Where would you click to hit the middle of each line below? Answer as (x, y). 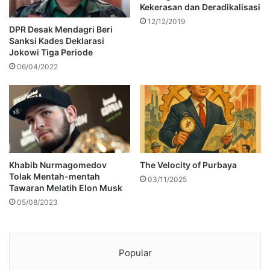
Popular (135, 253)
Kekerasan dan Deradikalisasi (200, 7)
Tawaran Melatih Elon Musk (66, 188)
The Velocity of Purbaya (188, 165)
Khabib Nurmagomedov (58, 165)
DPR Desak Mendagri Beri (61, 30)
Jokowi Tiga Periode (51, 52)
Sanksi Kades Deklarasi (57, 41)
